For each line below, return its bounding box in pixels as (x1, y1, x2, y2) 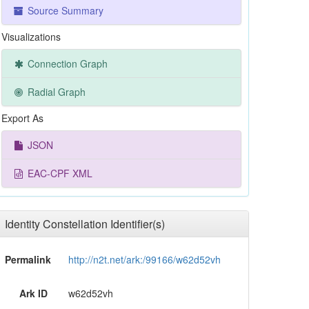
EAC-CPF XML (25, 166, 92, 180)
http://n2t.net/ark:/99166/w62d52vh (68, 252, 221, 266)
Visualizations (1, 30, 61, 43)
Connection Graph (25, 57, 108, 70)
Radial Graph (25, 85, 86, 99)
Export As (1, 111, 43, 125)
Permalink (5, 252, 51, 266)
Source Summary (25, 3, 103, 17)
